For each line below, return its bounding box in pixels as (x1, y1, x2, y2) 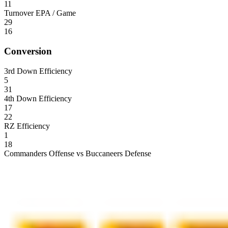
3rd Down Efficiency (4, 66, 72, 75)
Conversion (4, 45, 52, 56)
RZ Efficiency (4, 121, 50, 130)
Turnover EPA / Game (4, 9, 76, 18)
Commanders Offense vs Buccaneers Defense (4, 149, 151, 158)
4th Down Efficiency (4, 94, 72, 103)
